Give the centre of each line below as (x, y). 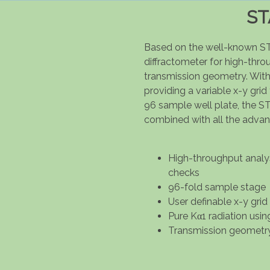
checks (184, 172)
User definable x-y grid (218, 201)
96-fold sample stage (217, 187)
